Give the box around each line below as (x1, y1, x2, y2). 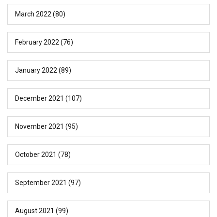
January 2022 (15, 66, 57, 74)
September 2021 (15, 178, 67, 186)
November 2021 (15, 122, 64, 130)
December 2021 (15, 94, 64, 102)
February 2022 (15, 38, 59, 46)
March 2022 (15, 10, 51, 18)
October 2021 (15, 150, 57, 158)
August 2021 (15, 206, 54, 215)
